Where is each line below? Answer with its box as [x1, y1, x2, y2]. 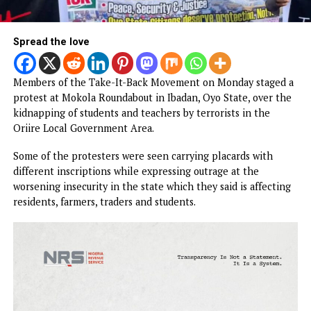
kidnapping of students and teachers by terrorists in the [14, 187, 300, 203]
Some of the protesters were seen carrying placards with [14, 235, 303, 250]
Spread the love [14, 109, 99, 123]
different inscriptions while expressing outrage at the [14, 252, 288, 267]
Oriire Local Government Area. [14, 204, 171, 219]
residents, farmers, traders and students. [14, 286, 217, 301]
